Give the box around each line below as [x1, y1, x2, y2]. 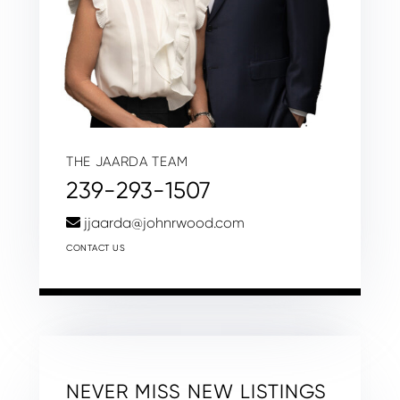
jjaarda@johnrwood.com [84, 213, 245, 231]
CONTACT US [66, 242, 125, 253]
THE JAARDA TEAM [66, 153, 188, 170]
